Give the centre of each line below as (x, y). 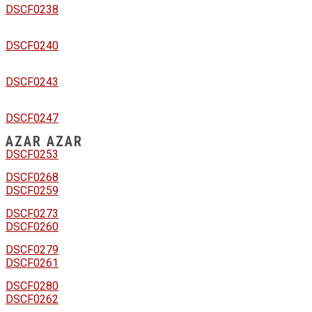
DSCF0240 (32, 46)
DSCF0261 (32, 263)
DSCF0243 (32, 82)
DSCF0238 (32, 10)
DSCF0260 (32, 227)
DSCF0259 (32, 191)
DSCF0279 (32, 250)
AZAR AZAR (44, 141)
